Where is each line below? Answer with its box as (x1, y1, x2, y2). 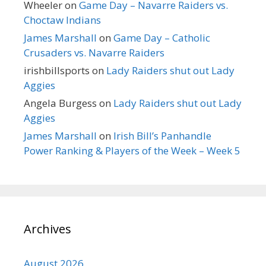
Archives (24, 220, 71, 237)
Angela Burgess (24, 96, 97, 110)
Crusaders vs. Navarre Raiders (24, 45, 164, 59)
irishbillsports (24, 63, 90, 77)
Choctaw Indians (24, 12, 101, 27)
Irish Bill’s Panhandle (113, 128, 211, 142)
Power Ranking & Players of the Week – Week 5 (24, 143, 240, 157)
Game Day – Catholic (113, 30, 210, 45)
